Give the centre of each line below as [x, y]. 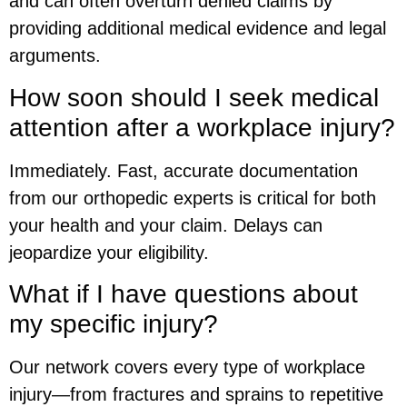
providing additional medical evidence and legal [198, 29]
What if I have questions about [184, 293]
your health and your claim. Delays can [166, 225]
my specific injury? [114, 323]
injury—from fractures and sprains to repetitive [196, 394]
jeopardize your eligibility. [109, 252]
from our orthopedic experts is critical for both [193, 198]
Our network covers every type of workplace [187, 367]
